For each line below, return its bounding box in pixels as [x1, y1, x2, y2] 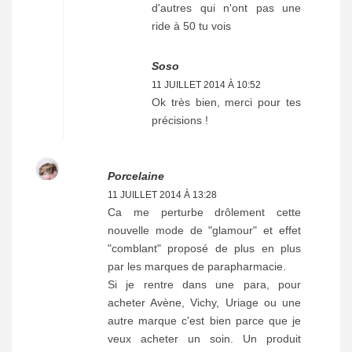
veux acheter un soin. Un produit [108, 332, 301, 345]
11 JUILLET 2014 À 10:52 [152, 79, 261, 90]
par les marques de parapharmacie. [108, 259, 286, 273]
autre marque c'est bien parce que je [108, 313, 301, 327]
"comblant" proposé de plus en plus [108, 241, 301, 255]
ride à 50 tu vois [152, 19, 231, 32]
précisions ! [152, 113, 208, 126]
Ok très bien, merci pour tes [152, 95, 301, 108]
